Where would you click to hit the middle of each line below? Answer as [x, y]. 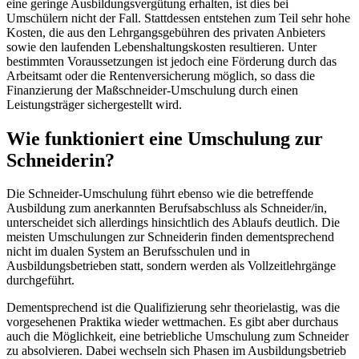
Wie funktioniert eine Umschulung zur [165, 138]
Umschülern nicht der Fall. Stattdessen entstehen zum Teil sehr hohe [178, 18]
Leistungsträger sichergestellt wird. [94, 104]
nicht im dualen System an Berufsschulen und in [128, 252]
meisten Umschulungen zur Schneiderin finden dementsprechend [170, 237]
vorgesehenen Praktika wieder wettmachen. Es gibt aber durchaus [172, 322]
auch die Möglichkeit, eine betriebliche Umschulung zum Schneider [177, 337]
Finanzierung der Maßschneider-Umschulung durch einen [152, 90]
